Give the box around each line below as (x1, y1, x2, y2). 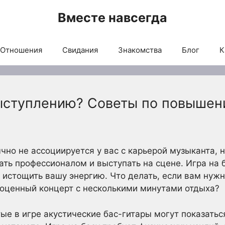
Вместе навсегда (58, 10, 167, 25)
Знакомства (118, 45, 162, 55)
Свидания (62, 45, 98, 55)
